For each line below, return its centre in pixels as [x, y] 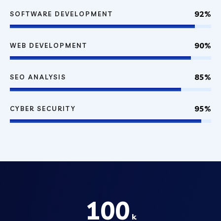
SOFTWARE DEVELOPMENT [61, 14]
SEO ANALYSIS [38, 77]
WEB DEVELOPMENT [49, 45]
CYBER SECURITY [43, 108]
